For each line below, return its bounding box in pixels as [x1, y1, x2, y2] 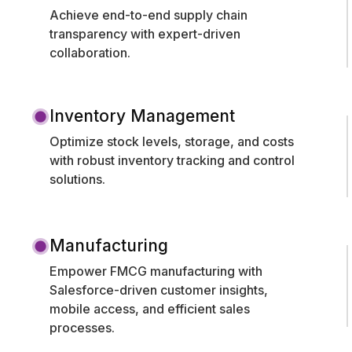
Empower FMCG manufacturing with [49, 262, 262, 279]
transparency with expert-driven [49, 25, 240, 42]
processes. [49, 319, 115, 335]
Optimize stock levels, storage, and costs [49, 133, 294, 149]
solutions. [49, 170, 105, 187]
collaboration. [49, 44, 130, 60]
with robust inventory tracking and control [49, 152, 295, 168]
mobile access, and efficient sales [49, 300, 250, 317]
